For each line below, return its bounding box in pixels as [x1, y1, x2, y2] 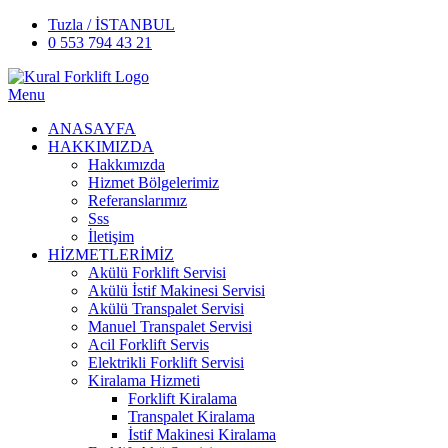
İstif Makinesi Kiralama [128, 426, 276, 443]
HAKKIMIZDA [48, 138, 154, 155]
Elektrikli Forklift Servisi [88, 354, 244, 371]
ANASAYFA [48, 120, 136, 137]
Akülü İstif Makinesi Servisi [88, 282, 265, 299]
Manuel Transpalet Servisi [88, 318, 252, 335]
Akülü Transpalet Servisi [88, 300, 244, 317]
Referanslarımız [88, 192, 187, 209]
